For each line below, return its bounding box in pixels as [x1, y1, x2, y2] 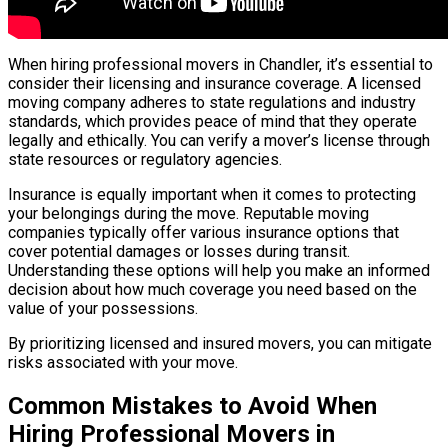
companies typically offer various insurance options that [8, 222, 399, 242]
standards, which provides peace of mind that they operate [8, 111, 417, 131]
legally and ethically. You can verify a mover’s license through [8, 130, 430, 150]
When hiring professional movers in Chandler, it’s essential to [8, 54, 433, 74]
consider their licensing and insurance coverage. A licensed [8, 73, 421, 93]
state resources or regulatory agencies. [8, 149, 282, 169]
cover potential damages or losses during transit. [8, 241, 350, 261]
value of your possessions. [8, 298, 198, 318]
